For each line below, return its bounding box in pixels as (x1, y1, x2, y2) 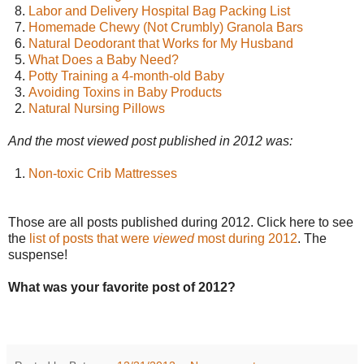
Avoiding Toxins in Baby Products (28, 85, 222, 100)
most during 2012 (197, 232, 297, 246)
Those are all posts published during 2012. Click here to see (8, 215, 353, 230)
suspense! (8, 248, 67, 262)
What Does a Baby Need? (28, 53, 179, 67)
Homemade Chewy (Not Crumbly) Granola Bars (28, 20, 303, 35)
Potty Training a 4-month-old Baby (28, 69, 224, 84)
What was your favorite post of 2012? (8, 280, 236, 295)
